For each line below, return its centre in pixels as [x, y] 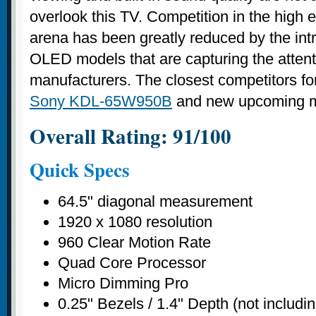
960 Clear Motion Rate [134, 242]
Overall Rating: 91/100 [130, 136]
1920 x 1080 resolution [135, 221]
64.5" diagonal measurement [155, 201]
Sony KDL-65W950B [101, 102]
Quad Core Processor [132, 262]
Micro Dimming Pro [123, 283]
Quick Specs [80, 169]
